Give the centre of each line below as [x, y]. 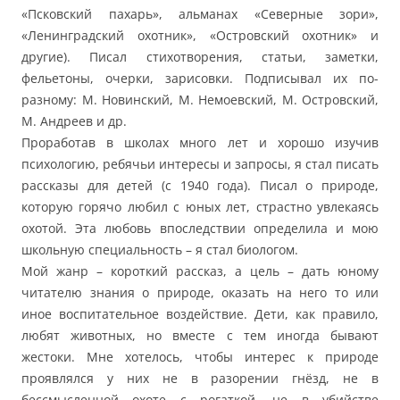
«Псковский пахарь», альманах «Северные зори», [200, 14]
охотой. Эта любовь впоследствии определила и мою [200, 229]
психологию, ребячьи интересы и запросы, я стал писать [200, 164]
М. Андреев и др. [74, 121]
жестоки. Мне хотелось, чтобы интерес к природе [200, 357]
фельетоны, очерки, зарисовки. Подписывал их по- [200, 79]
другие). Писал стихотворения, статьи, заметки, [200, 57]
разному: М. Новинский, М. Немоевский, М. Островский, [200, 100]
